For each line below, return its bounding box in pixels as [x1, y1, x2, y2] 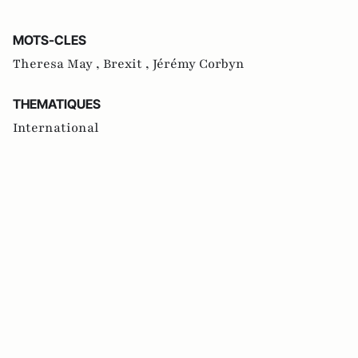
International [13, 119, 99, 137]
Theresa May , [13, 55, 103, 74]
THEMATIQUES [13, 96, 101, 113]
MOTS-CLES [13, 32, 86, 49]
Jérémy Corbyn [153, 55, 245, 74]
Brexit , [103, 55, 153, 74]
